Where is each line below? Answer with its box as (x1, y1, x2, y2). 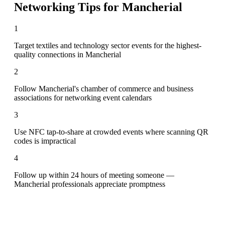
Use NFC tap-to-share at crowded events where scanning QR (14, 127, 208, 136)
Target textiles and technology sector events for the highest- (14, 41, 201, 50)
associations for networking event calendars (14, 93, 152, 102)
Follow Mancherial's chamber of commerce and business (14, 84, 193, 93)
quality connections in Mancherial (14, 50, 121, 59)
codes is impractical (14, 136, 76, 145)
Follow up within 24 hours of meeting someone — (14, 170, 174, 179)
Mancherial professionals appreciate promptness (14, 179, 165, 188)
